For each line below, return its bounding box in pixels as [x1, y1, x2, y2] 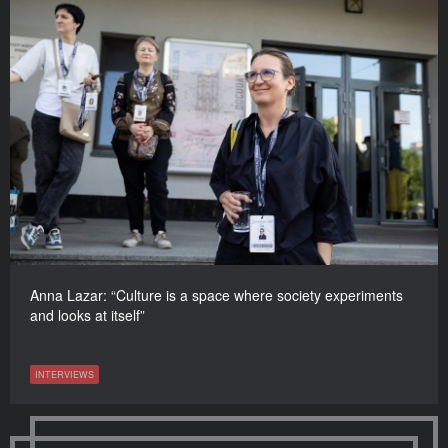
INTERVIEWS [35, 368, 94, 382]
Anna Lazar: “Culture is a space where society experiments [30, 285, 403, 306]
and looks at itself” [30, 305, 145, 326]
